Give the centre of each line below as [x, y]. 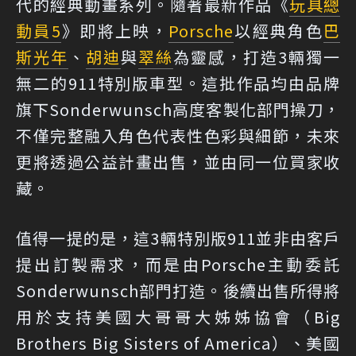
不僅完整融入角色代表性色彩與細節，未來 [178, 135]
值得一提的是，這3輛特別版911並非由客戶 [178, 238]
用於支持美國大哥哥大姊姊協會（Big [178, 316]
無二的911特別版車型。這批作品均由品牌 [178, 83]
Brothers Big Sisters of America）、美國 [178, 342]
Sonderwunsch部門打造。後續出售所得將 [178, 290]
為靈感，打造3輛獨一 [257, 56]
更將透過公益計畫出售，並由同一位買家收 [178, 161]
